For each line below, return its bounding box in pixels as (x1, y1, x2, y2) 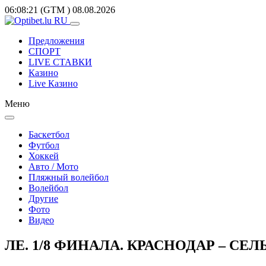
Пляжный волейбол (28, 172, 109, 182)
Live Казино (28, 78, 78, 88)
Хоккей (28, 151, 59, 161)
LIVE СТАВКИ (28, 57, 92, 67)
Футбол (28, 140, 59, 150)
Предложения (28, 36, 84, 46)
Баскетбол (28, 129, 69, 140)
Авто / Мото (28, 161, 78, 172)
